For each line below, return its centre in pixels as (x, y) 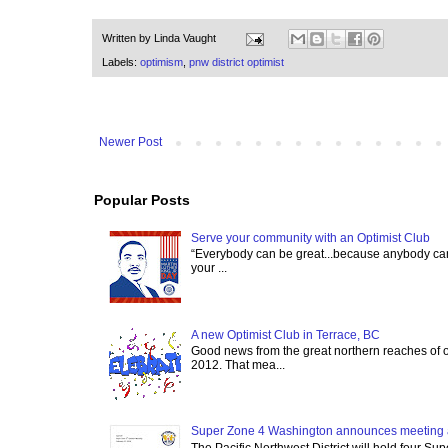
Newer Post (130, 142)
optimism (161, 62)
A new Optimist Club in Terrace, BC (285, 334)
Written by (128, 38)
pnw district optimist (236, 62)
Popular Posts (142, 200)
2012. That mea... (237, 365)
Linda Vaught (185, 38)
